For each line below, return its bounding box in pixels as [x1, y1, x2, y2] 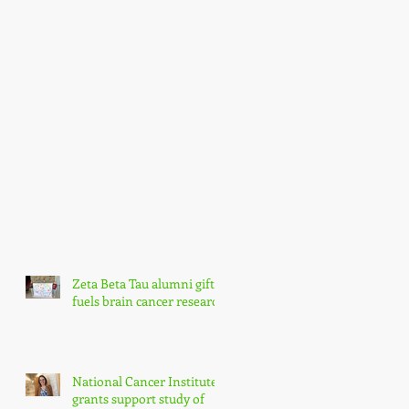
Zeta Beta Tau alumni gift [72, 275, 215, 293]
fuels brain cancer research [72, 292, 225, 310]
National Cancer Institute [72, 372, 217, 391]
